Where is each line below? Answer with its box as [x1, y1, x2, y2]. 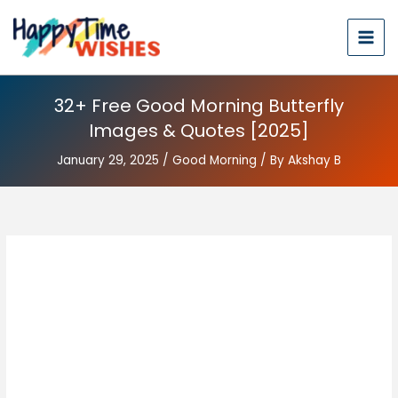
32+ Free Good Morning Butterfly [54, 93, 344, 118]
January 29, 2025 [57, 152, 163, 169]
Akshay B [288, 152, 341, 169]
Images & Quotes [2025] [89, 118, 309, 143]
